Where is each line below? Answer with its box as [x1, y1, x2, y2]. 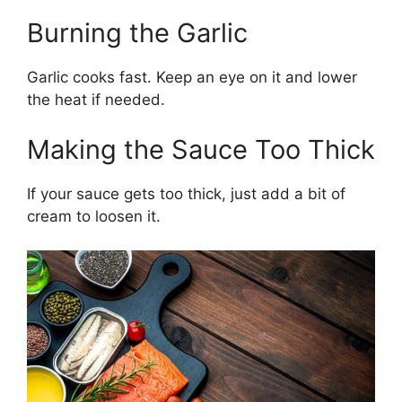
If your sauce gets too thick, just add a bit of [27, 184, 345, 203]
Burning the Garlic [27, 17, 248, 49]
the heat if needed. [27, 91, 165, 109]
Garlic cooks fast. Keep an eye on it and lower [27, 68, 357, 87]
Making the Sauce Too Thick [27, 133, 375, 165]
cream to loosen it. [27, 206, 161, 225]
